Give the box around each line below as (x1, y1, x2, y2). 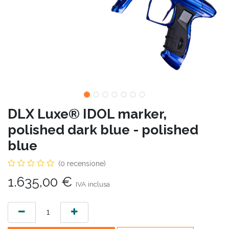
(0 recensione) (58, 159, 106, 168)
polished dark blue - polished (8, 121, 198, 138)
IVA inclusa (76, 179, 110, 188)
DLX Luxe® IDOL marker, (8, 105, 167, 122)
